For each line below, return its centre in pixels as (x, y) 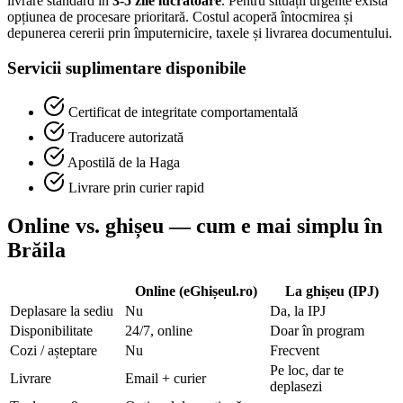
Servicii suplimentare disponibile (126, 68)
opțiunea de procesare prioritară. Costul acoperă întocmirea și (180, 17)
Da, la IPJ (298, 310)
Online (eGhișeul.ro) (196, 291)
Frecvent (295, 350)
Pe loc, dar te (307, 370)
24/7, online (159, 330)
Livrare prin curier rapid (136, 187)
